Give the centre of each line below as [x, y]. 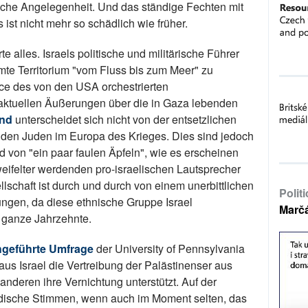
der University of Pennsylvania [169, 249]
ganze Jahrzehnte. [46, 219]
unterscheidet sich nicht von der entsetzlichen [124, 120]
